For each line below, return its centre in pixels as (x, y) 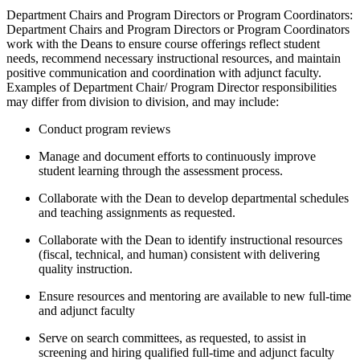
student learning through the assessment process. (161, 170)
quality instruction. (86, 268)
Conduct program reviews (104, 129)
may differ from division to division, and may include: (143, 101)
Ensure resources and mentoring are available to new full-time (195, 296)
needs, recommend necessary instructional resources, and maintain (174, 58)
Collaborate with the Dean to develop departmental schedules (194, 198)
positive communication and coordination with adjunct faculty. (164, 72)
